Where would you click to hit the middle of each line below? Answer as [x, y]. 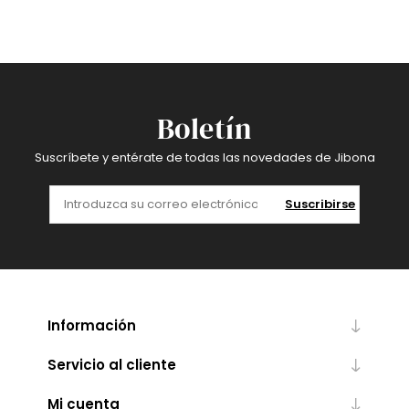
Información [91, 326]
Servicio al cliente [111, 365]
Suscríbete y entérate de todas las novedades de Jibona [204, 158]
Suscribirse [320, 204]
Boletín [204, 129]
